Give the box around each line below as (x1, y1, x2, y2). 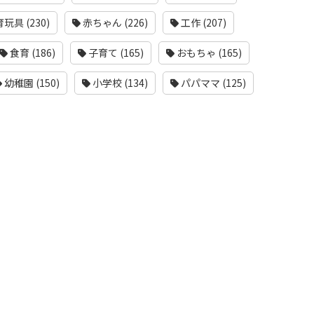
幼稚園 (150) (2, 76, 60, 90)
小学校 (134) (90, 76, 148, 90)
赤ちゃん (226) (81, 15, 148, 29)
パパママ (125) (179, 76, 246, 90)
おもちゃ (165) (175, 46, 242, 60)
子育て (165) (86, 46, 144, 60)
